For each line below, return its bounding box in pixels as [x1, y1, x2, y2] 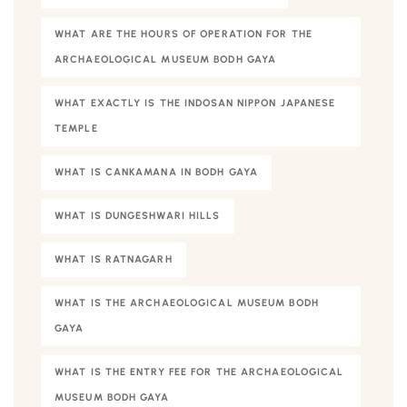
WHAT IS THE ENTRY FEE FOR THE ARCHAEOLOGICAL [55, 365, 344, 378]
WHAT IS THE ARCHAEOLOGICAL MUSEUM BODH [55, 296, 319, 309]
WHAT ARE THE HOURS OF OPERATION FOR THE [55, 27, 313, 40]
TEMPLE [55, 122, 98, 134]
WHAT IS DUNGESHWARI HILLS [55, 209, 221, 222]
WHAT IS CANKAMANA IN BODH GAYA [55, 165, 258, 178]
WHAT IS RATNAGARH [55, 253, 173, 265]
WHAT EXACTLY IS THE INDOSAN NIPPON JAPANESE [55, 96, 336, 109]
